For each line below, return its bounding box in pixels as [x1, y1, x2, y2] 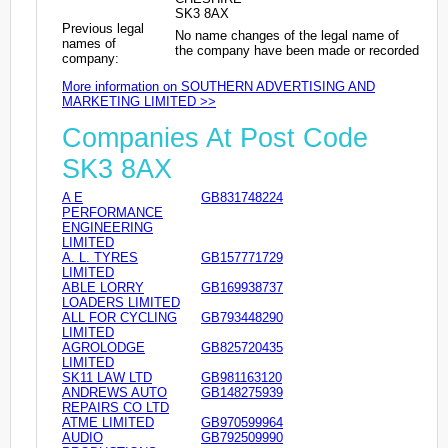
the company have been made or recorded [175, 42, 419, 58]
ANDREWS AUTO [62, 384, 167, 400]
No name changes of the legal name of [175, 27, 399, 43]
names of [62, 35, 116, 51]
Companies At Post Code [62, 122, 368, 153]
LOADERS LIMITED [62, 294, 180, 310]
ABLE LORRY [62, 279, 144, 295]
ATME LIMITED [62, 414, 154, 430]
